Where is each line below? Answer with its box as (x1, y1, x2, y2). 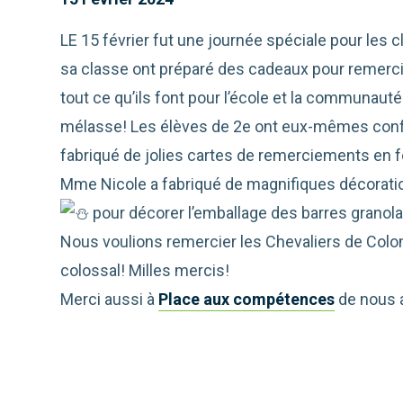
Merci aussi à (60, 290, 159, 309)
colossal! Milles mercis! (60, 261, 230, 281)
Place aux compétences (158, 290, 336, 309)
